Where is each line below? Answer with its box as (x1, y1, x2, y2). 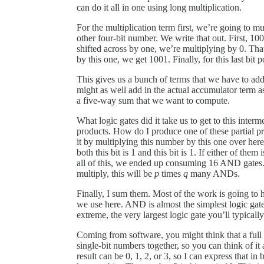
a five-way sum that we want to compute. (77, 95, 230, 105)
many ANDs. (188, 168, 240, 179)
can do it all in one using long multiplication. (77, 2, 242, 12)
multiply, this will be (77, 168, 154, 179)
